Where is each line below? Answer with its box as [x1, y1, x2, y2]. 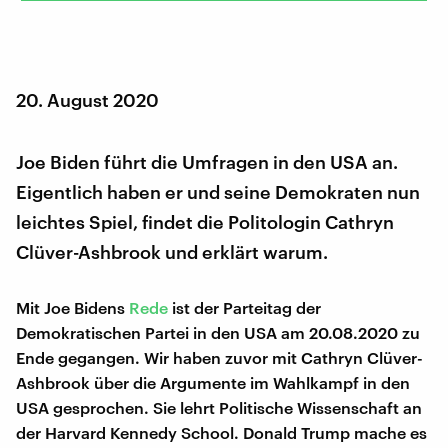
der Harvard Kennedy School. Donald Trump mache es [16, 422, 427, 442]
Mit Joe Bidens [16, 297, 129, 317]
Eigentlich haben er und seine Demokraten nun [16, 180, 420, 203]
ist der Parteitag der [168, 297, 321, 317]
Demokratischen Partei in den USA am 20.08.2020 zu [16, 322, 420, 342]
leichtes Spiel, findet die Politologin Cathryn [16, 210, 394, 233]
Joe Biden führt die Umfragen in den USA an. [16, 150, 398, 173]
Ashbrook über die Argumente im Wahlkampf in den [16, 372, 410, 392]
